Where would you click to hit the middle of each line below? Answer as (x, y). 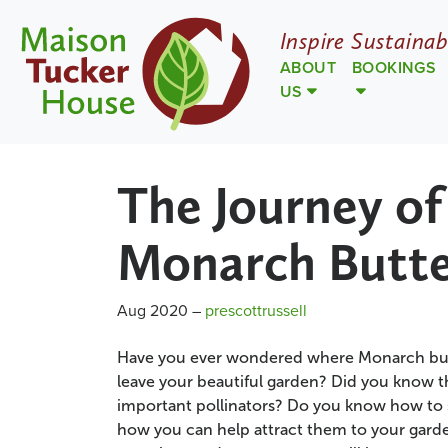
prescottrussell (256, 310)
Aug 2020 (152, 310)
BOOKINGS (394, 67)
